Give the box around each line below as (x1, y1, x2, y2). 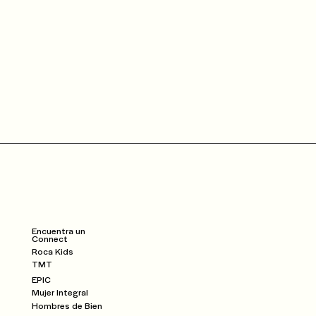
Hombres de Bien (32, 299, 102, 312)
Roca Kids (32, 245, 73, 257)
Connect (32, 232, 68, 245)
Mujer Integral (32, 286, 90, 298)
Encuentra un (32, 224, 85, 237)
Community (32, 201, 95, 218)
